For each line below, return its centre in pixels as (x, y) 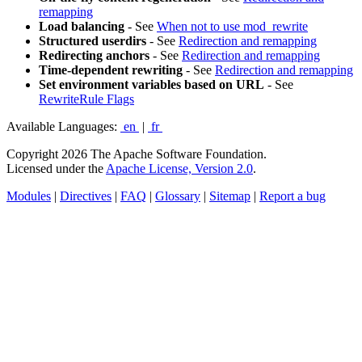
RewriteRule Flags (86, 99)
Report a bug (293, 196)
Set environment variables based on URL (152, 84)
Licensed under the (56, 168)
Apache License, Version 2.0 (179, 168)
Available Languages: (63, 126)
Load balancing (82, 26)
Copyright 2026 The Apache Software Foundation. (137, 154)
